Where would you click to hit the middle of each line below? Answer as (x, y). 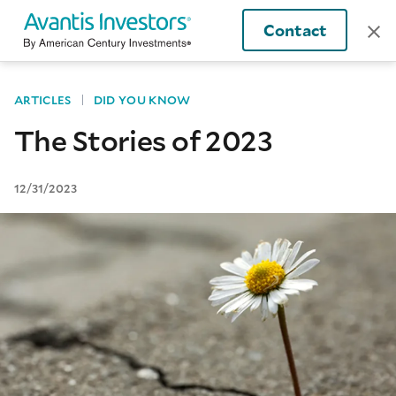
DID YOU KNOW (142, 99)
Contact (294, 30)
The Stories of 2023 (144, 141)
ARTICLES (43, 99)
